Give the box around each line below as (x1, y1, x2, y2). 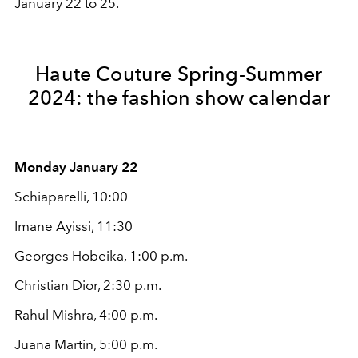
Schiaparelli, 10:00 (14, 188, 128, 205)
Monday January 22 (14, 158, 137, 175)
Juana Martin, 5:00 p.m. (14, 336, 157, 352)
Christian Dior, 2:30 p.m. (14, 276, 161, 293)
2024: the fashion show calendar (27, 85, 331, 109)
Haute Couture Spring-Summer (35, 61, 323, 86)
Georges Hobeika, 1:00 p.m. (14, 247, 188, 264)
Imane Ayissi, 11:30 (14, 217, 133, 234)
